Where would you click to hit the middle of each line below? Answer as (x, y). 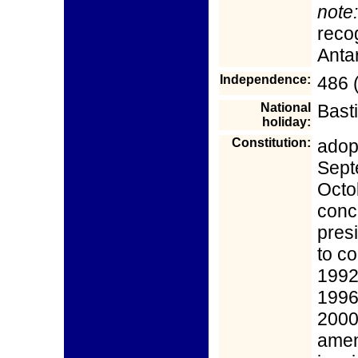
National (286, 107)
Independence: (265, 80)
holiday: (286, 122)
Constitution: (271, 143)
